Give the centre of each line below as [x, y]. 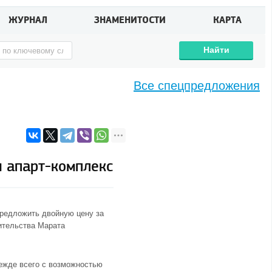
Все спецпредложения [197, 86]
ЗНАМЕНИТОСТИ [130, 20]
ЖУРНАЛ [28, 20]
